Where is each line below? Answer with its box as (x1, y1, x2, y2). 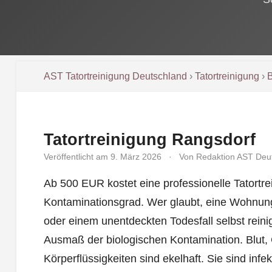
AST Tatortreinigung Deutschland (43, 70, 187, 81)
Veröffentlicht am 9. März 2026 (43, 151, 161, 161)
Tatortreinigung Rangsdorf (43, 129, 256, 149)
